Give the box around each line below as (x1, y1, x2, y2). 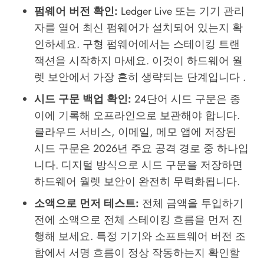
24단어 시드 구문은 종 (131, 91, 240, 107)
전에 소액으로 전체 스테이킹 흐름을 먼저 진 (34, 212, 243, 228)
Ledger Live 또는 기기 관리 (117, 4, 245, 19)
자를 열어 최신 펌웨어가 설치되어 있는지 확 (34, 20, 243, 36)
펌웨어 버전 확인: (34, 4, 118, 19)
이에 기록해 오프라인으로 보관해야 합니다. (34, 108, 240, 124)
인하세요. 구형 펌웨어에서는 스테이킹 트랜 (34, 37, 240, 52)
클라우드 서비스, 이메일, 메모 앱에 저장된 (34, 124, 236, 140)
